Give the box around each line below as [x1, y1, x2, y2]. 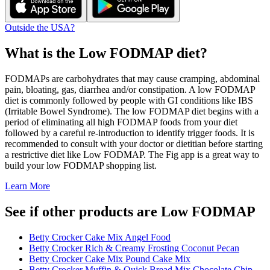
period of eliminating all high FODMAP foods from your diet [5, 116, 237, 127]
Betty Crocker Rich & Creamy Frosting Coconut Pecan [29, 242, 239, 253]
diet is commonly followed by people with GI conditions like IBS [5, 95, 253, 105]
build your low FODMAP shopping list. [5, 160, 157, 171]
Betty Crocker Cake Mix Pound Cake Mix [29, 253, 190, 264]
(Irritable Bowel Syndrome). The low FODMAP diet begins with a [5, 105, 259, 116]
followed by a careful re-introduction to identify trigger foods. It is [5, 127, 254, 138]
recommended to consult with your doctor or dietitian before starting [5, 138, 263, 149]
